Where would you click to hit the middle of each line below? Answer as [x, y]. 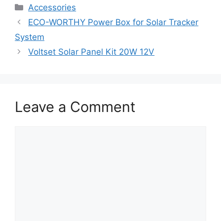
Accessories [52, 8]
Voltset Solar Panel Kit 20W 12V [92, 52]
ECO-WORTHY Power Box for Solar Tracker [113, 22]
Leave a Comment [75, 107]
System [30, 37]
